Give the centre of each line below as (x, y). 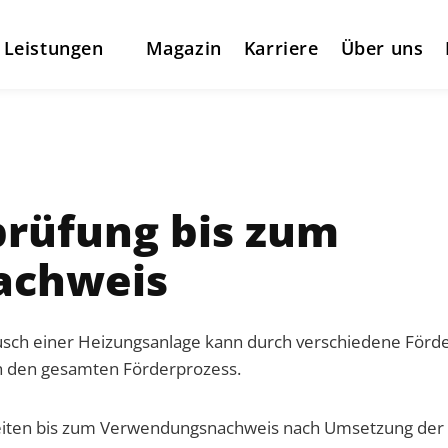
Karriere (281, 48)
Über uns (382, 48)
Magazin (183, 48)
